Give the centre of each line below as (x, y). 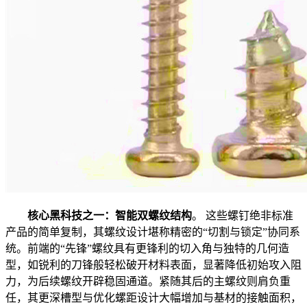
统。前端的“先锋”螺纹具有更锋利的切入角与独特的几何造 (147, 248)
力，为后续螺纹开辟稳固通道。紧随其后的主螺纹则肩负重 (148, 281)
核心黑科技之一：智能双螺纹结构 (110, 215)
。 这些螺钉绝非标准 (243, 215)
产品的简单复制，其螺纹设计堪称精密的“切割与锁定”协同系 (153, 232)
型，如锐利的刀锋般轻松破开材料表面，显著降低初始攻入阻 (153, 265)
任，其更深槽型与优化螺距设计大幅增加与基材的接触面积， (153, 297)
